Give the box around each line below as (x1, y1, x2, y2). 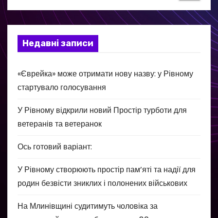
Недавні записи (22, 37, 93, 49)
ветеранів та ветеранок (18, 118, 102, 129)
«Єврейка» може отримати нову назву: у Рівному (18, 68, 193, 79)
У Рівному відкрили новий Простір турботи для (18, 104, 187, 116)
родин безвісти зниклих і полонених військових (18, 177, 187, 189)
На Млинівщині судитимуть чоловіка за (18, 200, 158, 212)
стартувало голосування (18, 81, 106, 93)
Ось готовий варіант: (18, 141, 92, 152)
